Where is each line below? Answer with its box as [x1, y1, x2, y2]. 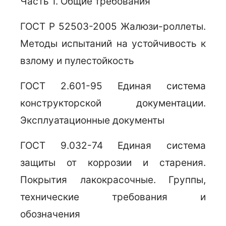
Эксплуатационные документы [20, 115, 164, 126]
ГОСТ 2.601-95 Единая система [20, 80, 206, 92]
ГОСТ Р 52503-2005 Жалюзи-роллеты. [20, 21, 206, 32]
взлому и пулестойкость [20, 55, 134, 67]
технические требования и [20, 191, 206, 203]
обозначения [20, 208, 80, 220]
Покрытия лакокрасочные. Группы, [20, 174, 206, 186]
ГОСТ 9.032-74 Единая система [20, 140, 206, 151]
